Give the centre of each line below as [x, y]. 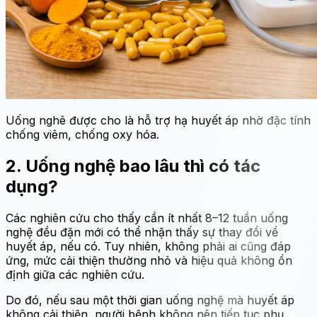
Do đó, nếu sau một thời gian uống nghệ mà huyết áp [150, 300]
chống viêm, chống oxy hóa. [82, 135]
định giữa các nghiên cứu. [75, 275]
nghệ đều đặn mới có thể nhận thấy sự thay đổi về [142, 232]
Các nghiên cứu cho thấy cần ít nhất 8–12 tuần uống [147, 218]
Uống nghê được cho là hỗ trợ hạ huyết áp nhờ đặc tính [158, 121]
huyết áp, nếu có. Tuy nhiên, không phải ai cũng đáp [148, 246]
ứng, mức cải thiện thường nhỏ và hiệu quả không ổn [149, 260]
